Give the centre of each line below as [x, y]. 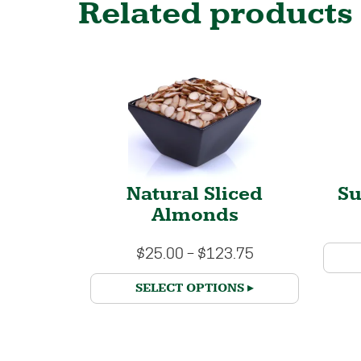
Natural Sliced [195, 195]
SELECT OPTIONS [190, 288]
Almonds [195, 216]
